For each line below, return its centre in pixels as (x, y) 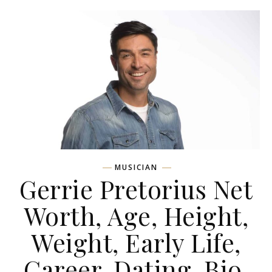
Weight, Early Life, (136, 243)
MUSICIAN (136, 168)
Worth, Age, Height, (136, 216)
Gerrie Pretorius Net (136, 189)
